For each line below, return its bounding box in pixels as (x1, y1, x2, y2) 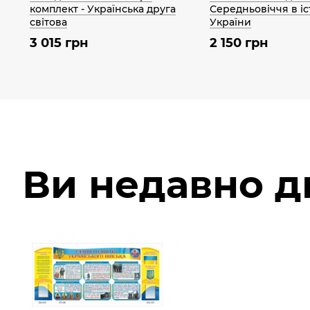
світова (30, 15, 67, 28)
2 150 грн (210, 35, 268, 51)
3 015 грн (30, 35, 88, 51)
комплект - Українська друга (30, 2, 176, 15)
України (210, 15, 251, 28)
